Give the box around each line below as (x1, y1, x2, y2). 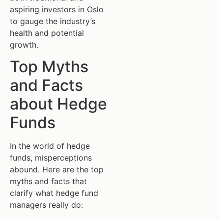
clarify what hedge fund (10, 188, 98, 198)
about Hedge (10, 94, 107, 114)
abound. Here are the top (10, 165, 104, 175)
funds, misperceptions (10, 153, 92, 163)
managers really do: (10, 200, 83, 210)
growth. (10, 39, 38, 50)
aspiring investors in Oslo (10, 4, 104, 14)
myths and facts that (10, 176, 87, 187)
